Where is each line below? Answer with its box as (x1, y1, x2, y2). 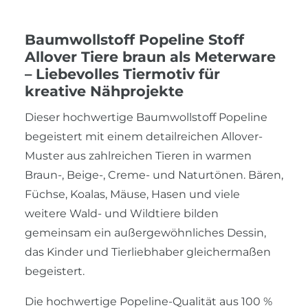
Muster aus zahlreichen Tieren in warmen (25, 148, 252, 162)
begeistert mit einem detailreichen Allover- (25, 129, 263, 143)
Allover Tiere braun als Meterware (25, 47, 276, 65)
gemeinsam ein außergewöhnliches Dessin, (25, 225, 266, 239)
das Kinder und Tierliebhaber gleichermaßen (25, 245, 271, 258)
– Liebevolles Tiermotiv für (25, 65, 220, 82)
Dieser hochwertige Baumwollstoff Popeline (25, 110, 267, 124)
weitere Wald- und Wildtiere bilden (25, 206, 219, 220)
